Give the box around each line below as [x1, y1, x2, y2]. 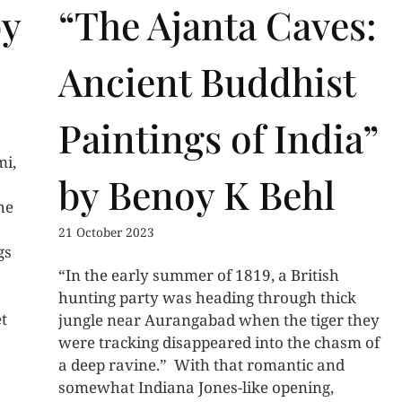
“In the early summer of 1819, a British [58, 265, 340, 286]
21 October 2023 [58, 223, 155, 241]
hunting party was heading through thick [58, 287, 357, 309]
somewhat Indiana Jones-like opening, [58, 377, 335, 398]
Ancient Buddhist [58, 55, 356, 107]
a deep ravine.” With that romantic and [58, 354, 345, 376]
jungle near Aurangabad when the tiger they [58, 310, 380, 331]
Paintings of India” [58, 111, 379, 163]
